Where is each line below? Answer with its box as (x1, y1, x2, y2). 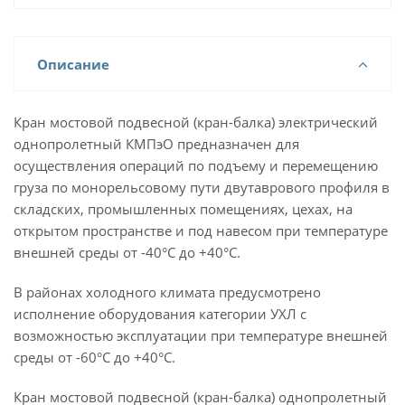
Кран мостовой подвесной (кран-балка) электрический (14, 113, 378, 131)
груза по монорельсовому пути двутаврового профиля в (14, 178, 390, 196)
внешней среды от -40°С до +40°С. (14, 243, 240, 261)
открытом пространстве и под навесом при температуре (14, 221, 388, 240)
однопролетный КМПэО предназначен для (14, 135, 299, 153)
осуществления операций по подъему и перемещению (14, 156, 378, 174)
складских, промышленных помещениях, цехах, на (14, 200, 353, 218)
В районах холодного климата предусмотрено (14, 283, 321, 301)
